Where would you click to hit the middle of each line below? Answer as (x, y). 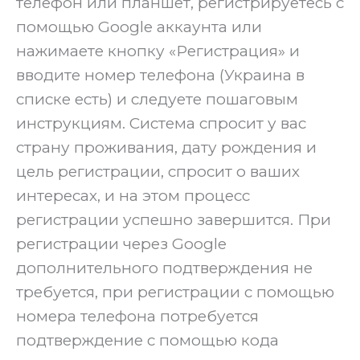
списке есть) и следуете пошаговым (157, 99)
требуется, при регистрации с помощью (175, 292)
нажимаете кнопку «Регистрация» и (158, 51)
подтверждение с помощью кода (147, 340)
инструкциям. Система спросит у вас (161, 123)
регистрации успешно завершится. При (174, 219)
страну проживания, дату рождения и (166, 147)
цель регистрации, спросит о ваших (158, 171)
